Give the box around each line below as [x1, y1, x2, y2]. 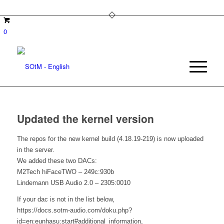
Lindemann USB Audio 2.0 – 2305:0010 [16, 179, 130, 186]
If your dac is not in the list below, [16, 195, 114, 203]
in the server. [16, 146, 54, 153]
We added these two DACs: [16, 157, 97, 164]
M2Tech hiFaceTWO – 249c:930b [16, 168, 114, 175]
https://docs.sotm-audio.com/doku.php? [16, 206, 132, 214]
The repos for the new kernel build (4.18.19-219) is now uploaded [16, 135, 203, 142]
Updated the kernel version [16, 111, 154, 126]
